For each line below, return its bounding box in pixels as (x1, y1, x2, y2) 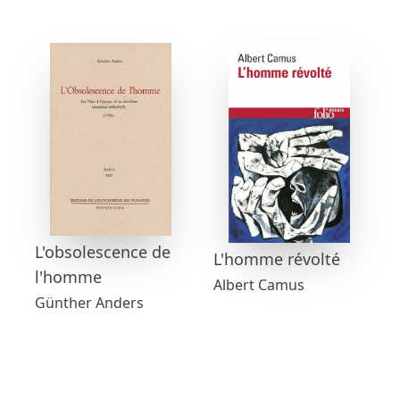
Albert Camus (213, 274, 304, 295)
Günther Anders (35, 293, 144, 313)
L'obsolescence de (35, 241, 171, 263)
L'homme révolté (213, 247, 340, 270)
